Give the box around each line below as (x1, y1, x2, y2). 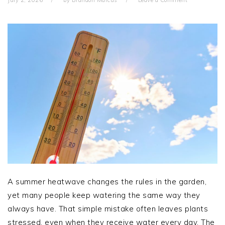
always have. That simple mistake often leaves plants (8, 203, 208, 213)
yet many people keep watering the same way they (8, 190, 200, 200)
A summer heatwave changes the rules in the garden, (8, 176, 206, 186)
